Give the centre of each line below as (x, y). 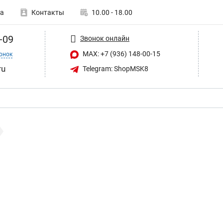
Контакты (48, 12)
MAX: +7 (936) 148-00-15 (121, 54)
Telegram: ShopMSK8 (115, 68)
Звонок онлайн (105, 38)
